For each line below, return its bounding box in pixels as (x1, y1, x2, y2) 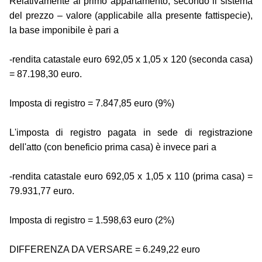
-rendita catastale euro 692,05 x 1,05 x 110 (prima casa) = (9, 171, 253, 182)
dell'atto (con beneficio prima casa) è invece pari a (9, 142, 216, 153)
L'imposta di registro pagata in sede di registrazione (9, 127, 253, 138)
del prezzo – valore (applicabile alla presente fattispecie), (9, 11, 253, 21)
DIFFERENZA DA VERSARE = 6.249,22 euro (9, 244, 200, 255)
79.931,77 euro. (9, 186, 74, 196)
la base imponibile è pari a (9, 25, 119, 36)
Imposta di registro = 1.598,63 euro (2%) (9, 215, 174, 226)
